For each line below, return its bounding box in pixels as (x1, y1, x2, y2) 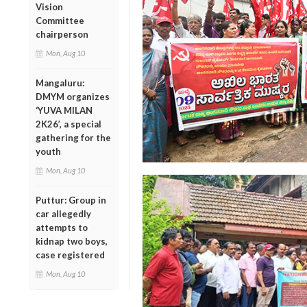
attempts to (36, 221, 88, 233)
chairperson (36, 28, 88, 40)
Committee (36, 14, 84, 26)
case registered (36, 249, 105, 260)
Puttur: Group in (36, 194, 106, 206)
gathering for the (36, 132, 111, 143)
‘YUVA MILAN (36, 104, 93, 116)
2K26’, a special (36, 118, 101, 130)
